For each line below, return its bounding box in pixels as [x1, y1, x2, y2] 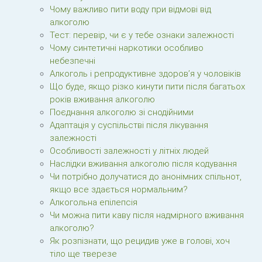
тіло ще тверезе [50, 249, 117, 259]
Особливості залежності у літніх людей [50, 146, 209, 156]
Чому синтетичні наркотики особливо [50, 43, 204, 53]
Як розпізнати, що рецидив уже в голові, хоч [50, 236, 230, 246]
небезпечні [50, 56, 95, 66]
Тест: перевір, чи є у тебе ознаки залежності [50, 30, 234, 40]
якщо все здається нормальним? [50, 184, 188, 195]
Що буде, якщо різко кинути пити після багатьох [50, 81, 245, 92]
